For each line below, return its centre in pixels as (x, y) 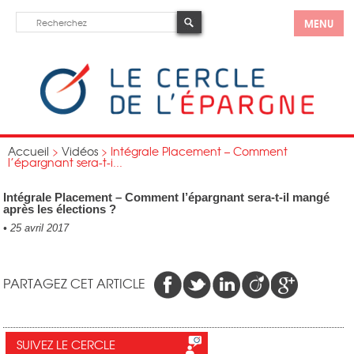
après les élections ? (60, 209)
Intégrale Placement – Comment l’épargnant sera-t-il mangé (167, 197)
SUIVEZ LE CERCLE (66, 344)
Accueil (28, 151)
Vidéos (80, 151)
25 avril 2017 (38, 228)
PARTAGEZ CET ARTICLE (75, 283)
